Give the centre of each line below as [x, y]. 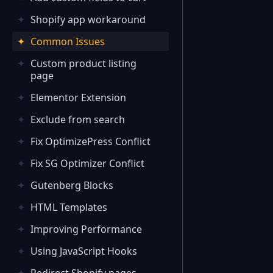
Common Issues [68, 41]
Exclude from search [78, 119]
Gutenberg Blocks [72, 185]
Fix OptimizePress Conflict [90, 141]
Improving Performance [86, 229]
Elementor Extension [78, 97]
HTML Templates [69, 207]
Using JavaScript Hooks [84, 251]
